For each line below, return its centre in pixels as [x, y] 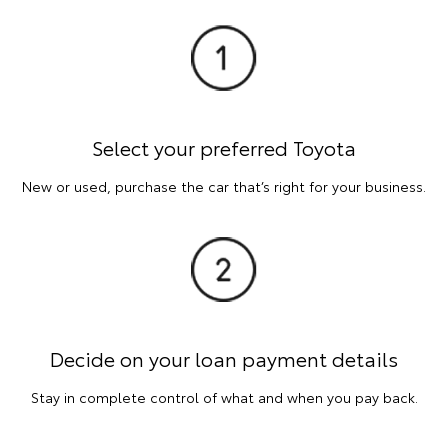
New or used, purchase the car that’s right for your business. [224, 185]
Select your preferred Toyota [224, 146]
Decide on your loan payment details [224, 358]
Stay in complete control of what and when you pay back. [224, 397]
